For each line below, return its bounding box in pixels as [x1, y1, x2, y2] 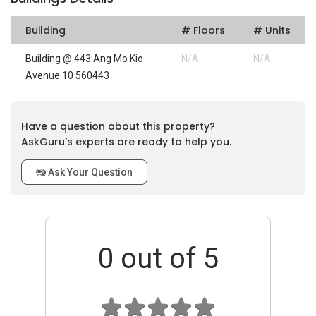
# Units [253, 23, 291, 37]
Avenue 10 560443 [25, 70, 109, 81]
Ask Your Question [46, 166, 133, 178]
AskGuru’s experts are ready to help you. [21, 135, 231, 149]
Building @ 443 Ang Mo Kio [25, 53, 143, 64]
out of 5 [120, 242, 219, 275]
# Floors [181, 23, 225, 37]
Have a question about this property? [21, 119, 215, 133]
